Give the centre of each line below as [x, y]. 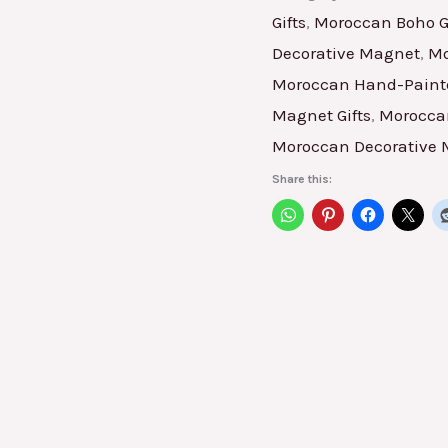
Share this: [302, 178]
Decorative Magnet [346, 52]
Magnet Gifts [321, 114]
